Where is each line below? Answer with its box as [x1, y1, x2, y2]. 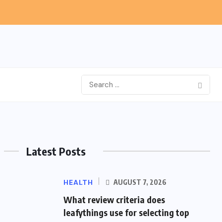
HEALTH [63, 178, 93, 187]
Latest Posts [26, 144, 86, 158]
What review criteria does [63, 194, 165, 205]
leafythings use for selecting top [63, 207, 189, 218]
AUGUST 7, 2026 [112, 178, 166, 186]
